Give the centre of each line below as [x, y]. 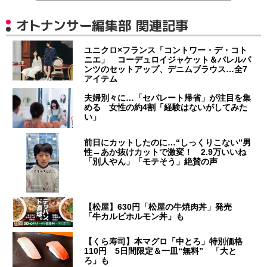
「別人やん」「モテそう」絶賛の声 [151, 161]
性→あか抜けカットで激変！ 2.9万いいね [165, 152]
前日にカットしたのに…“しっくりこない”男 [168, 142]
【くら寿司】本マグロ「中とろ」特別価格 [164, 241]
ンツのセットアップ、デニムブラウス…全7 [166, 69]
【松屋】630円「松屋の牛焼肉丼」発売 [162, 207]
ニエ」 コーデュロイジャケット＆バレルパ [168, 59]
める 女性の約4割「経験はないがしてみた [166, 107]
